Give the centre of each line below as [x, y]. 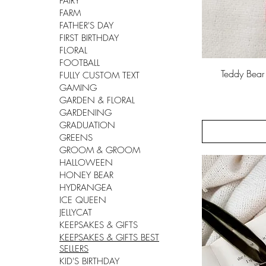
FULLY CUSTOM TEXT [99, 76]
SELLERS [74, 249]
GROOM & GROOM [100, 151]
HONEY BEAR [86, 175]
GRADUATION [87, 126]
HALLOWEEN [86, 163]
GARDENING [85, 113]
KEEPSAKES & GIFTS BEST [109, 238]
